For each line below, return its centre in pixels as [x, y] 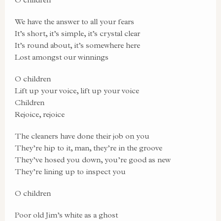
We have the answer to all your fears [74, 21]
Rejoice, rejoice [40, 114]
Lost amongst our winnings [62, 57]
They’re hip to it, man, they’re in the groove [89, 148]
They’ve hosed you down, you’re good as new [93, 160]
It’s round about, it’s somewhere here [77, 45]
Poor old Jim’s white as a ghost [66, 215]
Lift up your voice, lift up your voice [77, 91]
